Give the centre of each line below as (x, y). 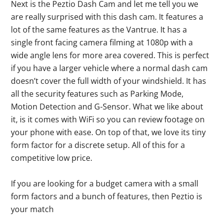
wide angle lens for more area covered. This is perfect (110, 55)
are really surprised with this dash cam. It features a (107, 17)
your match (33, 209)
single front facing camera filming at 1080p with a (102, 42)
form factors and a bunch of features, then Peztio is (107, 196)
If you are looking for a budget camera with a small (105, 183)
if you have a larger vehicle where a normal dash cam (110, 68)
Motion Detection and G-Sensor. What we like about (107, 106)
